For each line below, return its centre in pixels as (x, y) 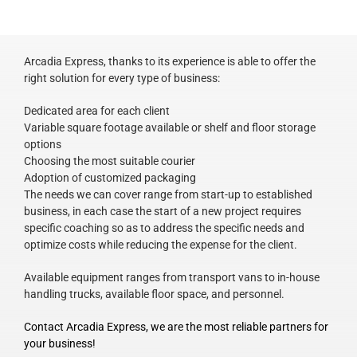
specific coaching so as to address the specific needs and (164, 228)
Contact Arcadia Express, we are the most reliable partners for (176, 326)
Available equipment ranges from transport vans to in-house (171, 277)
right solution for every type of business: (122, 78)
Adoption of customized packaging (110, 177)
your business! (59, 343)
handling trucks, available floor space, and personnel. (154, 294)
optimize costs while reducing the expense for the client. (160, 244)
